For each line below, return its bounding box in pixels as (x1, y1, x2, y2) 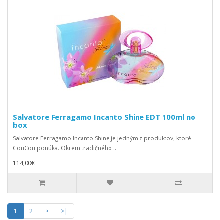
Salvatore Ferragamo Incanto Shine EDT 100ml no (13, 112, 195, 122)
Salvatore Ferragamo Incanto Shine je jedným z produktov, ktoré (13, 134, 191, 142)
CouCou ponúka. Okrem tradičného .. (13, 144, 116, 152)
